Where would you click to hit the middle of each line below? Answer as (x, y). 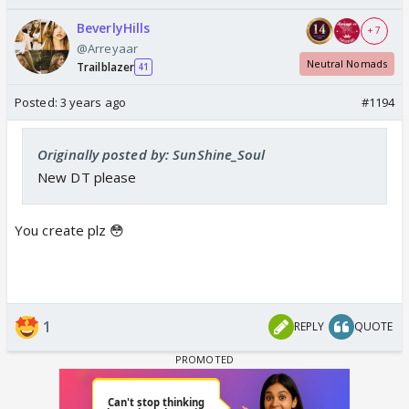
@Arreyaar (107, 48)
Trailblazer (106, 67)
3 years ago (93, 102)
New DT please (87, 177)
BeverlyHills (114, 27)
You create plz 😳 (70, 230)
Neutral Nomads (346, 64)
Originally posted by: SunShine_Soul (152, 154)
